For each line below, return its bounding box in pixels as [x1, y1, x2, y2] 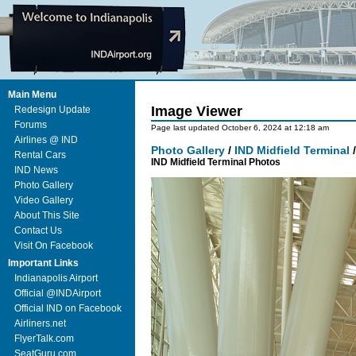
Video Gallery [14, 195, 73, 206]
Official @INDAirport [14, 288, 101, 299]
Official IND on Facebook [14, 303, 122, 314]
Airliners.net [14, 318, 66, 329]
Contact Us [14, 225, 62, 236]
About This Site [14, 210, 79, 221]
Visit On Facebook [14, 240, 93, 251]
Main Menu [8, 89, 56, 100]
